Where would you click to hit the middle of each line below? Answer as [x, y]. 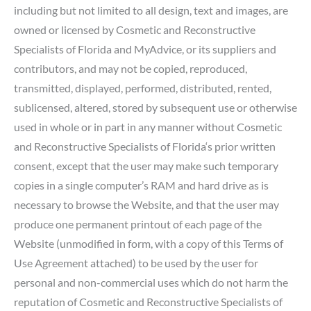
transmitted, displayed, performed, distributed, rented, [143, 87]
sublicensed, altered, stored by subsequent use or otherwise [155, 107]
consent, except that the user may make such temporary [146, 165]
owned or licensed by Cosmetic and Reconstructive [135, 29]
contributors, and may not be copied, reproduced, [131, 68]
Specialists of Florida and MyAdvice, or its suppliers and [145, 49]
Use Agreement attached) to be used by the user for [136, 262]
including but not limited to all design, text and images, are [151, 10]
